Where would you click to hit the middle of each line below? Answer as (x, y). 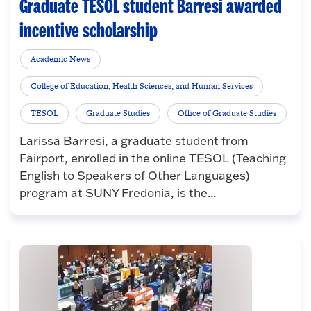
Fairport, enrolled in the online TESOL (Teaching (152, 158)
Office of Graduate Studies (227, 114)
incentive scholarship (88, 32)
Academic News (61, 59)
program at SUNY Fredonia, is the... (117, 193)
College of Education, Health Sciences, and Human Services (142, 86)
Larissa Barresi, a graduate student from (134, 141)
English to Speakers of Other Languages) (134, 176)
